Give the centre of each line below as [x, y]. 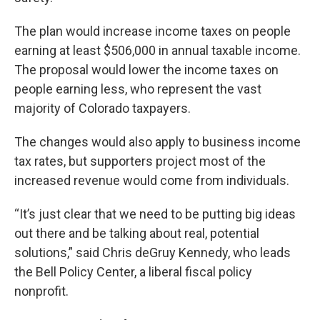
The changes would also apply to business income [157, 142]
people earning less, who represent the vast [138, 89]
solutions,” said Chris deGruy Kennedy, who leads [152, 252]
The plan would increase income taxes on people [152, 31]
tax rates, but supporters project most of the [140, 161]
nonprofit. [41, 291]
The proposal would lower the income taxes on [146, 70]
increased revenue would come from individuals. [152, 180]
